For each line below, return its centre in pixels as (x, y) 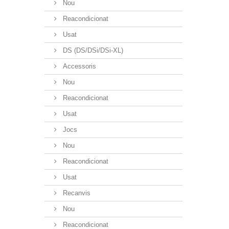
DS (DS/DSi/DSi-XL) (92, 50)
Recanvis (76, 193)
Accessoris (78, 66)
